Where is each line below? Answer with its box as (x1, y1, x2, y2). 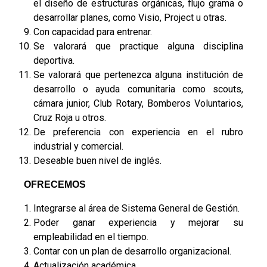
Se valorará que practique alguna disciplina (33, 41, 243, 52)
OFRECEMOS (24, 179, 86, 190)
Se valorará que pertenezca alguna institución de (33, 69, 243, 81)
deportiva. (33, 55, 74, 67)
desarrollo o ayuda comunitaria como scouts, (33, 83, 243, 95)
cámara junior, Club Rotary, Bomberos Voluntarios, (33, 98, 243, 110)
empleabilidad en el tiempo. (33, 231, 148, 243)
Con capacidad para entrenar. (33, 26, 152, 38)
